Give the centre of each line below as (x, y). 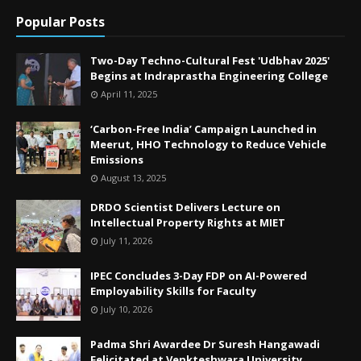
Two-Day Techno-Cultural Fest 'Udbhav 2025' (210, 60)
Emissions (117, 159)
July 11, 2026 (127, 240)
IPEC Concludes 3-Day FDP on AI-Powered (199, 275)
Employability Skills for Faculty (173, 290)
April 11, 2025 (129, 93)
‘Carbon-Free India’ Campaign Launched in (203, 129)
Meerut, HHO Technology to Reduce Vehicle (208, 144)
